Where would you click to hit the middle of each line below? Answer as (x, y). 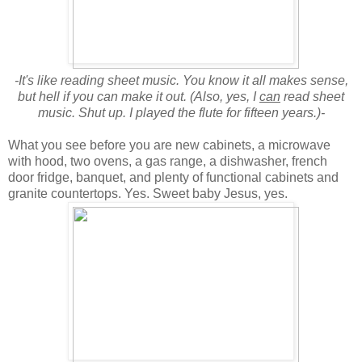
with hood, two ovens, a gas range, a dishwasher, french (168, 161)
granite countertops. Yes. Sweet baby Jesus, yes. (149, 193)
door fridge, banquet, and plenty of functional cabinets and (173, 177)
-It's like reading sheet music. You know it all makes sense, (181, 80)
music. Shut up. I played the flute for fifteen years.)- (181, 112)
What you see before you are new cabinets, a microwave (169, 145)
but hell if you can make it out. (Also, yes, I (139, 96)
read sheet (312, 96)
